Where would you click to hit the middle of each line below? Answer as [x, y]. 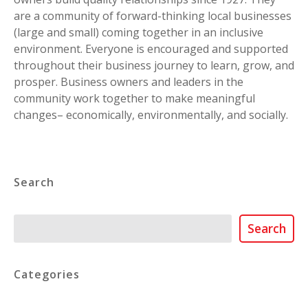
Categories [47, 275]
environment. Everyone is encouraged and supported [151, 48]
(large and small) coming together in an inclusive [139, 32]
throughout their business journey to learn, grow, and [154, 65]
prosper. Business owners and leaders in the [129, 81]
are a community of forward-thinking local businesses [153, 15]
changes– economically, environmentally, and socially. [151, 114]
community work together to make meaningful [134, 98]
